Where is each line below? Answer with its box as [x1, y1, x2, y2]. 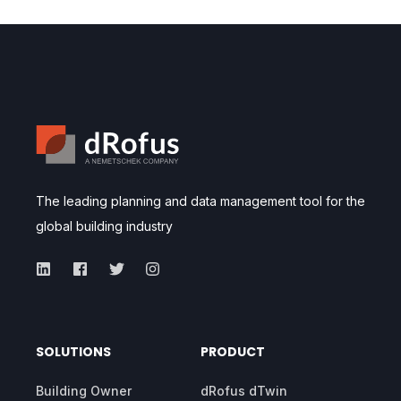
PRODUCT [200, 343, 265, 362]
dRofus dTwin [200, 383, 287, 399]
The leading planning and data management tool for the [36, 193, 365, 209]
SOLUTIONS [36, 343, 111, 362]
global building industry [36, 218, 173, 235]
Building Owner [36, 383, 132, 399]
